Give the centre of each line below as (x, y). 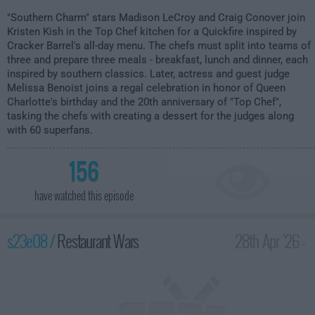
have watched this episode (84, 195)
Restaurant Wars (98, 240)
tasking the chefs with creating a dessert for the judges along (150, 116)
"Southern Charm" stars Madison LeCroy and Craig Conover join (156, 18)
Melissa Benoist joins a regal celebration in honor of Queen (146, 88)
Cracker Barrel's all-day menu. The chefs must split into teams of (159, 46)
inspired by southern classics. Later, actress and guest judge (148, 74)
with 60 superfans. (50, 130)
